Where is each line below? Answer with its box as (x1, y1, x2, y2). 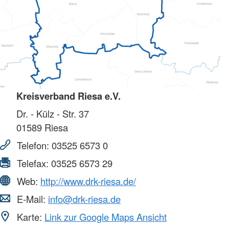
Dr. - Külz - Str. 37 (16, 106, 89, 120)
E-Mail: (14, 192, 48, 205)
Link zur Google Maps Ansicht (44, 210, 167, 223)
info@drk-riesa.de (48, 192, 121, 205)
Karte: (14, 210, 44, 223)
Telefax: (14, 156, 51, 170)
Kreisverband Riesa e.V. (16, 88, 121, 103)
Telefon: (14, 138, 52, 152)
